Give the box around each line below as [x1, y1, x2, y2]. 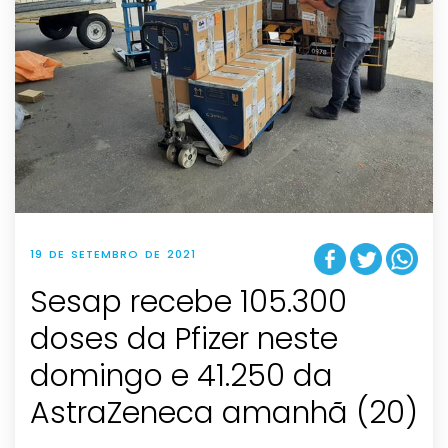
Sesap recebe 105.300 [30, 280, 347, 323]
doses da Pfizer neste [30, 317, 338, 360]
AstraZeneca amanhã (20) [30, 391, 418, 434]
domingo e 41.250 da [30, 354, 333, 397]
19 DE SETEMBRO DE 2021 [30, 246, 196, 263]
